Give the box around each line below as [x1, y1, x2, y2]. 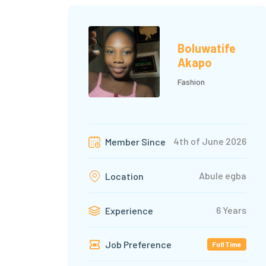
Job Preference [103, 239, 172, 251]
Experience [103, 205, 153, 217]
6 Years [216, 204, 246, 216]
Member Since [103, 136, 166, 148]
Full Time [212, 240, 242, 249]
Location [103, 170, 144, 182]
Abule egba [199, 169, 246, 181]
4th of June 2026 [173, 135, 246, 147]
